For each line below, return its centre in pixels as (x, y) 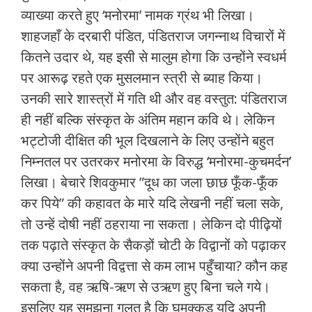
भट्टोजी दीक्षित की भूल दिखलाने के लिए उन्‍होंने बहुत (147, 141)
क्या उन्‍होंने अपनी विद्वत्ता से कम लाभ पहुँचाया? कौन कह (154, 266)
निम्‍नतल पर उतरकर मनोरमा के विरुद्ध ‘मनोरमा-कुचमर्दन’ (156, 162)
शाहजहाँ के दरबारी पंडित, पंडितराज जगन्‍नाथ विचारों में (153, 36)
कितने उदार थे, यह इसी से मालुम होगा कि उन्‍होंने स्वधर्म (154, 57)
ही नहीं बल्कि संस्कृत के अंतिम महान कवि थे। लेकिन (148, 120)
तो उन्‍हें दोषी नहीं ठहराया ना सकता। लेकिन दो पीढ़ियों (151, 224)
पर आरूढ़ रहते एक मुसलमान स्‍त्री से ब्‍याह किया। (142, 78)
